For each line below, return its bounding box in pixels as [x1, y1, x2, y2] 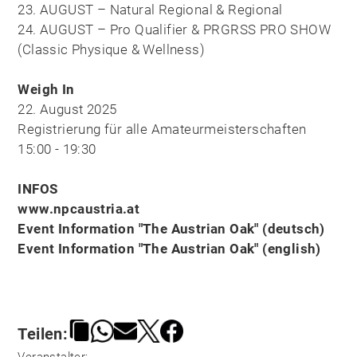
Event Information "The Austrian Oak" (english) [18, 241, 321, 257]
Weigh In [18, 81, 75, 98]
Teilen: [18, 324, 69, 343]
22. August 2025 [18, 101, 117, 118]
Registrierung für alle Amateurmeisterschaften [18, 121, 307, 138]
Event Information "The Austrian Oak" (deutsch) [18, 221, 325, 237]
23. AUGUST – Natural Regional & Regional [18, 2, 283, 18]
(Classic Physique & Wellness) [18, 41, 205, 58]
